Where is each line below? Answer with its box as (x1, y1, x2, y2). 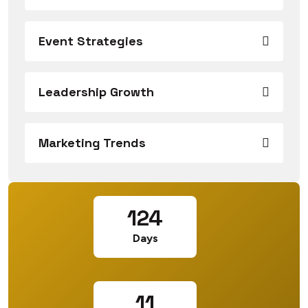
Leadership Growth (38, 83, 154, 100)
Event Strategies (38, 32, 143, 49)
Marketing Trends (38, 134, 146, 151)
